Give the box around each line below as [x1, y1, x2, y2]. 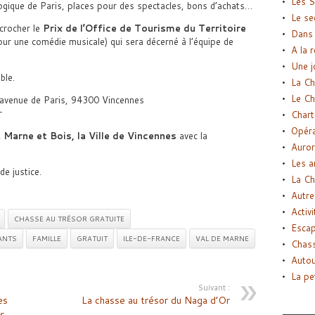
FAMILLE [32, 233, 61, 243]
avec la [176, 129, 207, 142]
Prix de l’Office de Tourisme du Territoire [42, 21, 246, 34]
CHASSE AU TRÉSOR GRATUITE [13, 213, 124, 224]
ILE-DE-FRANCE [122, 233, 180, 243]
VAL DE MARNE [195, 233, 249, 243]
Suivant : [198, 281, 230, 293]
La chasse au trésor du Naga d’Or [81, 292, 230, 307]
